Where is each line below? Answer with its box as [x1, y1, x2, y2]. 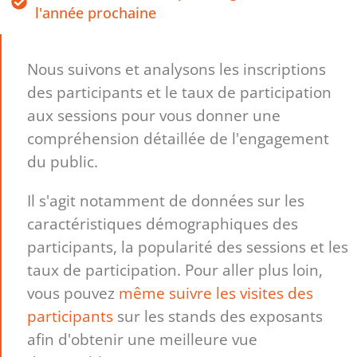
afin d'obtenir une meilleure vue [27, 328, 258, 350]
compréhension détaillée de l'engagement [27, 127, 330, 150]
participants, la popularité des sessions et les [27, 235, 349, 257]
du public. [27, 151, 99, 173]
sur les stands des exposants [113, 304, 324, 327]
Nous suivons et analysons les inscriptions [27, 58, 327, 80]
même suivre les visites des [119, 281, 314, 304]
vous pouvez [27, 281, 120, 304]
